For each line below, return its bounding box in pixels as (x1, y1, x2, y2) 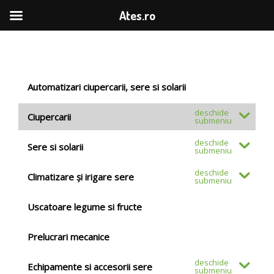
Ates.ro (119, 7, 155, 23)
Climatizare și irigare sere (28, 170, 134, 183)
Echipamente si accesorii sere (28, 260, 152, 273)
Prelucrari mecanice (28, 230, 109, 243)
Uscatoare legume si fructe (28, 200, 142, 213)
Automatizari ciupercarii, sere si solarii (28, 80, 186, 93)
